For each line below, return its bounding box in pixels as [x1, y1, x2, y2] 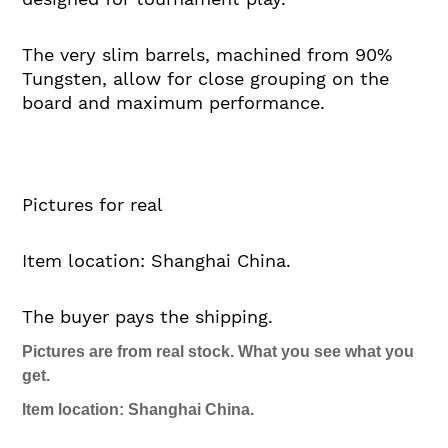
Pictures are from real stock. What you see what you [22, 342, 414, 360]
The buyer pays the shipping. [22, 305, 273, 327]
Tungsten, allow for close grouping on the [22, 67, 389, 89]
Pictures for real [22, 193, 163, 215]
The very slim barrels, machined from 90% [22, 43, 392, 65]
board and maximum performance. [22, 91, 325, 113]
